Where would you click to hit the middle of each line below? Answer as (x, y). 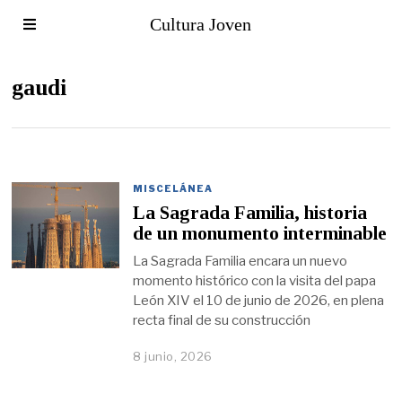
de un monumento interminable (260, 234)
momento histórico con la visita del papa (255, 280)
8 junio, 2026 (173, 356)
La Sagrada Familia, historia (250, 213)
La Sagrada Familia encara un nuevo (240, 261)
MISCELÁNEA (173, 188)
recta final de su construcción (222, 320)
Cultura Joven (201, 24)
